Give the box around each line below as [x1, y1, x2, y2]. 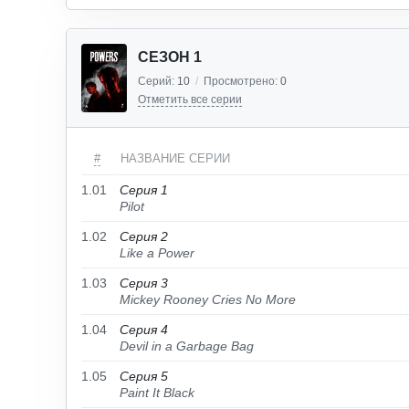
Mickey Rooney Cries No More [120, 292, 296, 307]
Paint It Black [120, 385, 194, 400]
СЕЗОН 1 [138, 49, 202, 65]
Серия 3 [120, 276, 168, 290]
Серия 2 [120, 229, 168, 244]
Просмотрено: [204, 75, 280, 88]
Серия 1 [120, 183, 168, 197]
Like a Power [120, 246, 194, 260]
